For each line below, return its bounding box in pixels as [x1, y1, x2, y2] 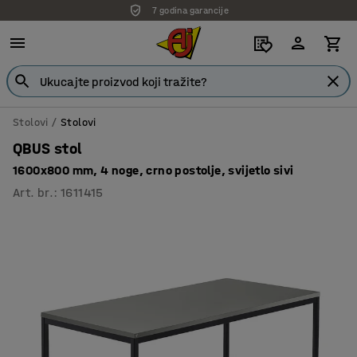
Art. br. [13, 185, 54, 200]
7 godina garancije [151, 5, 229, 16]
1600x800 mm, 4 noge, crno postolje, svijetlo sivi [13, 163, 294, 178]
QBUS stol [13, 139, 82, 158]
